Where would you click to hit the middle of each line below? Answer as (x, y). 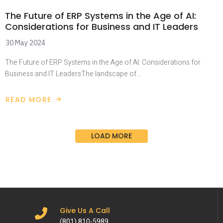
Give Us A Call (85, 211)
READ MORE (29, 100)
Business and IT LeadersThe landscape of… (73, 74)
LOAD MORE (111, 136)
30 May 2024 (25, 43)
